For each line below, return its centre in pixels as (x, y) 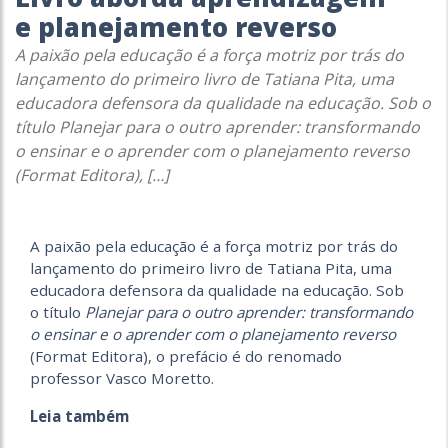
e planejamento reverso (176, 27)
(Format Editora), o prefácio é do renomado (186, 356)
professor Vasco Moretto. (122, 378)
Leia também (79, 416)
